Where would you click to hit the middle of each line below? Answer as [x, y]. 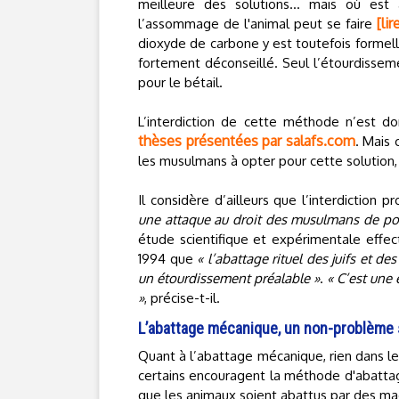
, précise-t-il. [182, 298]
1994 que [167, 259]
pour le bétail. [180, 82]
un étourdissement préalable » [229, 278]
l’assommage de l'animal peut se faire [257, 24]
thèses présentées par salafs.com [247, 141]
